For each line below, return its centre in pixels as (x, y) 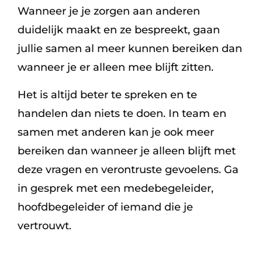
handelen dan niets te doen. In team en (122, 113)
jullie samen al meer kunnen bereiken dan (130, 48)
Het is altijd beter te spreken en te (107, 94)
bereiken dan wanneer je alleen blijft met (127, 151)
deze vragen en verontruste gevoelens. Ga (128, 169)
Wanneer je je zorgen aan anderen (109, 11)
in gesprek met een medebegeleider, (116, 188)
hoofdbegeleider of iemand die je (105, 207)
